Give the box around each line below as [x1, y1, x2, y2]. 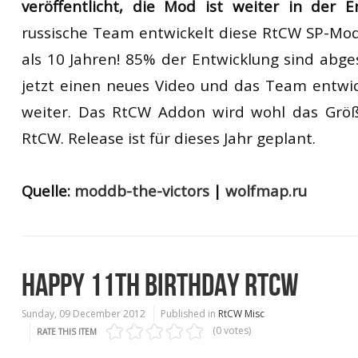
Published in [161, 307, 216, 320]
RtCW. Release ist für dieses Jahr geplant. [22, 128, 316, 148]
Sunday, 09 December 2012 [22, 307, 145, 320]
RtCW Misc [218, 307, 265, 320]
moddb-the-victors [74, 181, 209, 201]
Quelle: [22, 181, 74, 201]
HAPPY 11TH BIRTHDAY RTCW [22, 267, 299, 305]
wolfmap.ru [225, 181, 307, 201]
